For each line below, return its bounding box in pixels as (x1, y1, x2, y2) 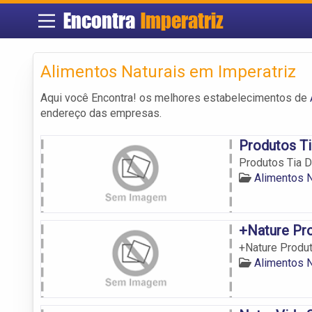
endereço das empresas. (40, 106, 162, 120)
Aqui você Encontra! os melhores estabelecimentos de (40, 91, 310, 104)
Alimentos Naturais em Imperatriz (40, 61, 296, 81)
